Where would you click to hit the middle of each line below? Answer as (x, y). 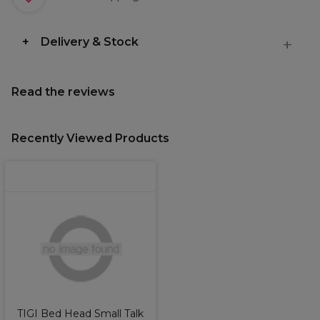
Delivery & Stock (90, 42)
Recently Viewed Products (90, 138)
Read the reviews (63, 92)
